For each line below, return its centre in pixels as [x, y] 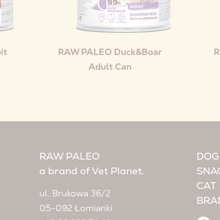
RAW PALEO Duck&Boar [110, 52]
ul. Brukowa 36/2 [75, 193]
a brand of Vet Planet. [92, 171]
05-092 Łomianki [76, 208]
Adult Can [110, 66]
